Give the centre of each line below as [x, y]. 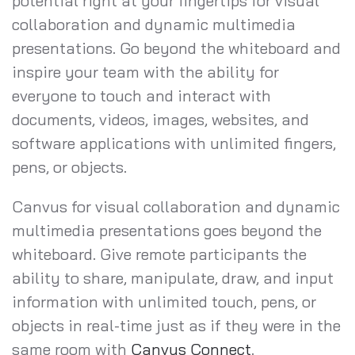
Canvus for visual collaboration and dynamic [176, 206]
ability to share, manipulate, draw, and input [173, 277]
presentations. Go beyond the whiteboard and [176, 48]
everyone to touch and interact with [141, 95]
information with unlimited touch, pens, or [164, 301]
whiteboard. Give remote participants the [159, 254]
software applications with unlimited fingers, [174, 143]
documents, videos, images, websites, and [160, 119]
